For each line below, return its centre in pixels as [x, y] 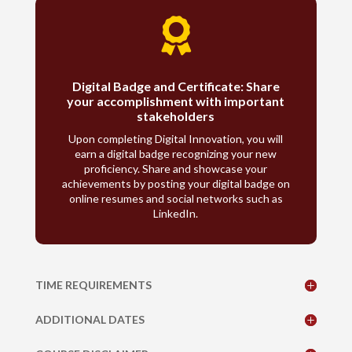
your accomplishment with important [176, 101]
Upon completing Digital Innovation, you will [176, 138]
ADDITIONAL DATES [90, 319]
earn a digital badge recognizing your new [176, 153]
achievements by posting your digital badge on [176, 183]
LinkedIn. [176, 213]
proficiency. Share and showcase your [176, 168]
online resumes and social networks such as [176, 198]
